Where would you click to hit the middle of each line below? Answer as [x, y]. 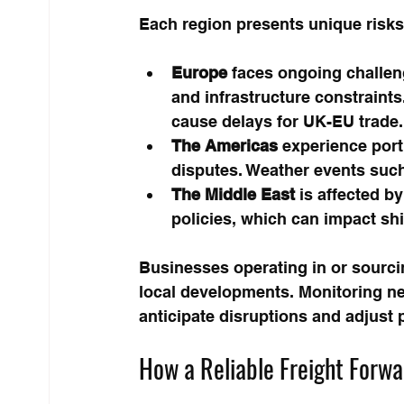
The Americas [224, 145]
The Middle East [233, 194]
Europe [199, 72]
